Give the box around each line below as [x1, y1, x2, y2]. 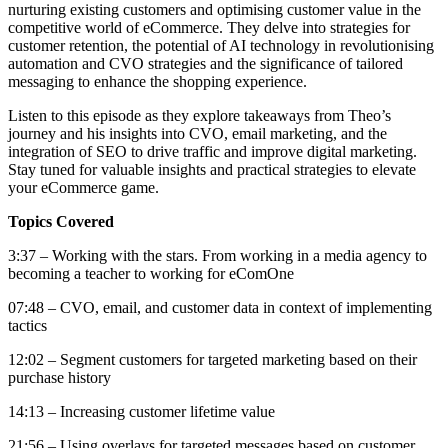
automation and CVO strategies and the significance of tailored [8, 54, 403, 72]
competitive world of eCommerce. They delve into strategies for [8, 18, 410, 36]
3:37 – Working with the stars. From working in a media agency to [8, 246, 427, 264]
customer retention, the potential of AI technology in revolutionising [8, 36, 434, 54]
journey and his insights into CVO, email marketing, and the [8, 124, 387, 142]
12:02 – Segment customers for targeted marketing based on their [8, 350, 417, 368]
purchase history [8, 368, 115, 386]
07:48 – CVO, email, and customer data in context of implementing [8, 298, 432, 316]
